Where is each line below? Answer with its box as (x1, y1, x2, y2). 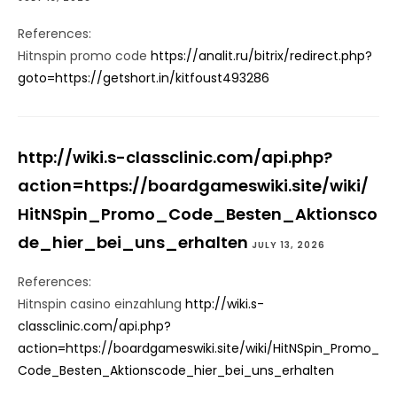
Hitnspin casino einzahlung (18, 295, 185, 314)
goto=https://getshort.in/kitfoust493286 (18, 69, 269, 88)
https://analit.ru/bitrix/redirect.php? (151, 47, 372, 66)
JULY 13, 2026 (252, 238, 325, 253)
